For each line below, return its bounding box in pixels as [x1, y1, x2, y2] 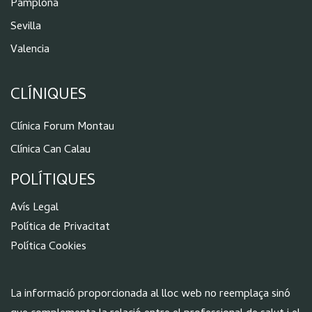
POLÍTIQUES [10, 169, 95, 195]
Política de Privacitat [10, 218, 110, 237]
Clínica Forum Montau [10, 118, 114, 137]
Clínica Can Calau [10, 141, 91, 160]
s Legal [25, 198, 58, 217]
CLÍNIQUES [10, 84, 86, 109]
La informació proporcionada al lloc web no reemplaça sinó [10, 285, 290, 304]
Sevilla [10, 17, 41, 36]
